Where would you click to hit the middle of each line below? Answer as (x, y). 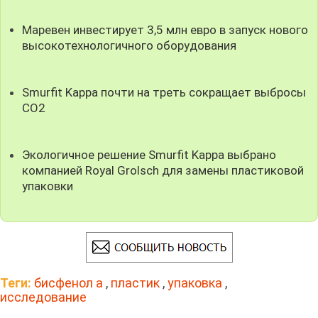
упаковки (48, 186)
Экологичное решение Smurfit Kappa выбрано (149, 154)
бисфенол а (68, 283)
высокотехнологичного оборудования (130, 45)
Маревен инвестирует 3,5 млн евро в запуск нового (165, 29)
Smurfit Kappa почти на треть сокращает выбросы (164, 92)
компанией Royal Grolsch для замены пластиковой (163, 170)
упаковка (195, 283)
